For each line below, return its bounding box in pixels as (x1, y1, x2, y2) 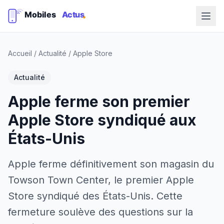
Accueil (8, 49, 32, 57)
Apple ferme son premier (8, 92, 190, 110)
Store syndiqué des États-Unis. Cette (8, 190, 182, 202)
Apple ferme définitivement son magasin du (8, 158, 214, 170)
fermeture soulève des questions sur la (8, 206, 193, 218)
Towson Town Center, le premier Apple (8, 174, 194, 186)
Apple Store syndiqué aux (8, 111, 196, 129)
